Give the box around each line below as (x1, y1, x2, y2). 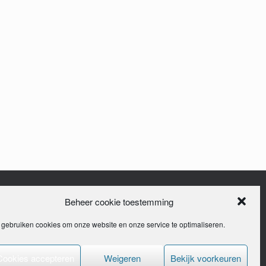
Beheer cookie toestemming (64, 195, 173, 208)
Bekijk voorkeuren (170, 251, 241, 264)
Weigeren (104, 251, 141, 264)
